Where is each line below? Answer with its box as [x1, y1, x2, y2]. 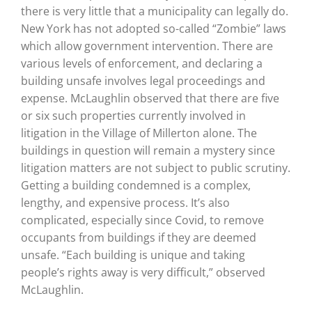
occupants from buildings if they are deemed [20, 229, 256, 245]
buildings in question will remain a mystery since [20, 142, 275, 158]
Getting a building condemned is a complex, [20, 177, 251, 193]
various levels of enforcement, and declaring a [20, 55, 263, 71]
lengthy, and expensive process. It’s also [20, 194, 230, 210]
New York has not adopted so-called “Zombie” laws [20, 20, 286, 36]
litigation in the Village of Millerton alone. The [20, 125, 257, 141]
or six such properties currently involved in [20, 107, 246, 123]
